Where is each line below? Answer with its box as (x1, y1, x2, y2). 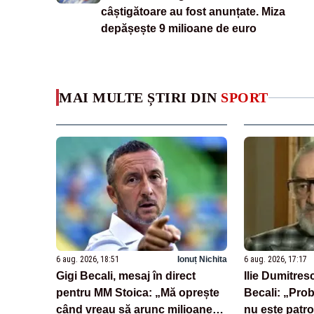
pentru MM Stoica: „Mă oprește (56, 286, 219, 299)
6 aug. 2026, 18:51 (56, 254, 119, 264)
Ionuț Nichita (177, 254, 227, 264)
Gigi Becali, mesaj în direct (56, 269, 196, 282)
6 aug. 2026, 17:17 (243, 254, 307, 264)
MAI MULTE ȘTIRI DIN (59, 90, 221, 106)
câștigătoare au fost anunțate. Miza (101, 6, 285, 18)
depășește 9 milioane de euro (101, 22, 257, 35)
